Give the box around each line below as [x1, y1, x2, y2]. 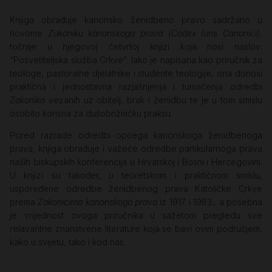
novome [10, 27, 48, 38]
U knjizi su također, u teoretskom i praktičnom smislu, [10, 169, 262, 180]
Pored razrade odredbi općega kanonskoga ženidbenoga [10, 129, 262, 140]
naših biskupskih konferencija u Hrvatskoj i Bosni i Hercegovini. [10, 156, 262, 167]
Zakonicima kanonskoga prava [38, 196, 158, 207]
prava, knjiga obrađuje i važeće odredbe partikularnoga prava [10, 143, 262, 154]
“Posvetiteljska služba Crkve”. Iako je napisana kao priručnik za [10, 54, 262, 65]
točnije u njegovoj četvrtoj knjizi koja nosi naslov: [10, 41, 262, 52]
